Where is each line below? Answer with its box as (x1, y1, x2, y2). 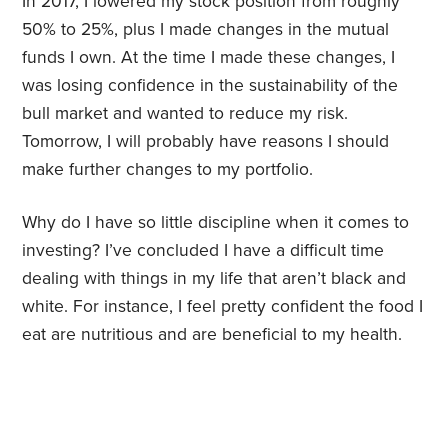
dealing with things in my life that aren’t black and (22, 268, 407, 290)
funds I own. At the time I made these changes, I (22, 47, 396, 69)
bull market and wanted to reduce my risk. (22, 103, 349, 125)
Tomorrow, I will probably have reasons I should (22, 131, 390, 153)
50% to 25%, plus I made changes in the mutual (22, 19, 390, 41)
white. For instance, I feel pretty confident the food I (22, 296, 424, 318)
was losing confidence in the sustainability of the (22, 75, 399, 97)
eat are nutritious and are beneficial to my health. (22, 324, 403, 346)
